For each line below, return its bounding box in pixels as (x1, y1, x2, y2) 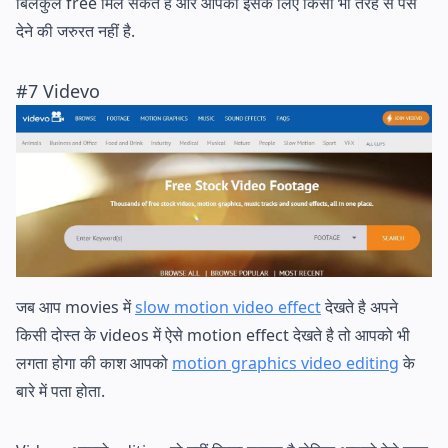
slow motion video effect (135, 295, 321, 318)
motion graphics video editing (172, 351, 399, 374)
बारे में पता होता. (16, 379, 105, 402)
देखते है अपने (321, 295, 398, 318)
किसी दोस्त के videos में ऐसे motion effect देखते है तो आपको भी (16, 323, 410, 346)
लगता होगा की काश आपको (16, 351, 172, 374)
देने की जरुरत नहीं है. (16, 19, 135, 42)
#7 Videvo (16, 78, 100, 103)
